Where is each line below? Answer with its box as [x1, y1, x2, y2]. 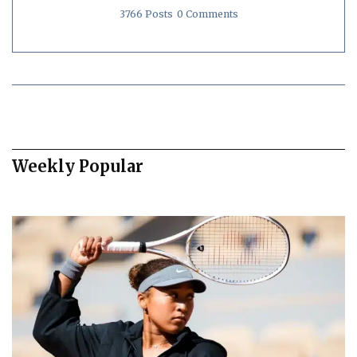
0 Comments [176, 7, 238, 20]
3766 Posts [119, 7, 173, 20]
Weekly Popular [12, 155, 143, 176]
